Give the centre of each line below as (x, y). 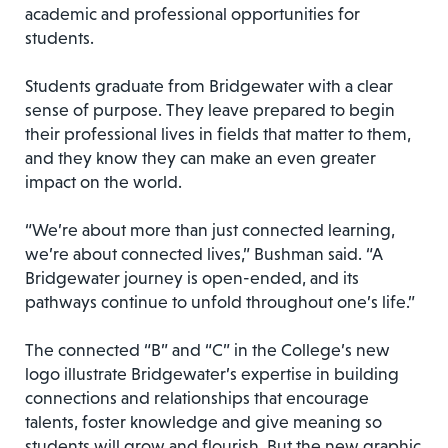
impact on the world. (103, 181)
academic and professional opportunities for (192, 13)
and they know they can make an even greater (200, 157)
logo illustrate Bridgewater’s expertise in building (212, 373)
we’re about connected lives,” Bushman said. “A (204, 253)
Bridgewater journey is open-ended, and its (192, 277)
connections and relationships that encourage (197, 397)
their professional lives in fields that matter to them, (218, 133)
